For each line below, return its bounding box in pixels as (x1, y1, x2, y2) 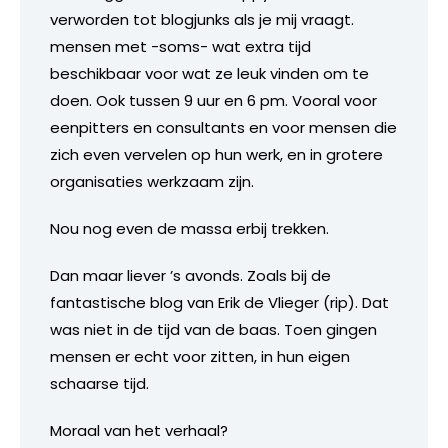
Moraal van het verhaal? (50, 419, 228, 441)
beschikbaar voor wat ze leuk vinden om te (50, 62, 369, 84)
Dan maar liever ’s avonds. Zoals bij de (50, 264, 331, 286)
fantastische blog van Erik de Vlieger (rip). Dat (50, 291, 389, 313)
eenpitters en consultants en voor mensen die (50, 116, 397, 138)
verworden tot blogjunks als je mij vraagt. (50, 8, 354, 30)
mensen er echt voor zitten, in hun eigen (50, 345, 350, 367)
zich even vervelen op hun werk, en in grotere (50, 143, 383, 165)
